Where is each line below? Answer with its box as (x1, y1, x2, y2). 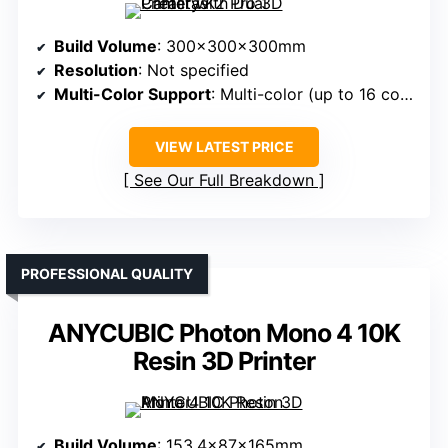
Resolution (54, 60, 138, 81)
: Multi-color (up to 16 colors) (211, 84, 400, 105)
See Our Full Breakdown (134, 170, 314, 191)
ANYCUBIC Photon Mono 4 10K (48, 318, 400, 349)
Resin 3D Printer (133, 346, 315, 377)
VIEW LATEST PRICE (154, 138, 294, 156)
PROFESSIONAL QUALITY (21, 265, 193, 283)
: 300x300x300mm (157, 36, 306, 57)
